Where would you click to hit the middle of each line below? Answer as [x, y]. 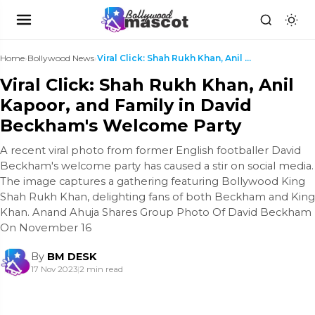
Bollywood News [61, 58]
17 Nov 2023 [54, 269]
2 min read [101, 269]
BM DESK [72, 257]
